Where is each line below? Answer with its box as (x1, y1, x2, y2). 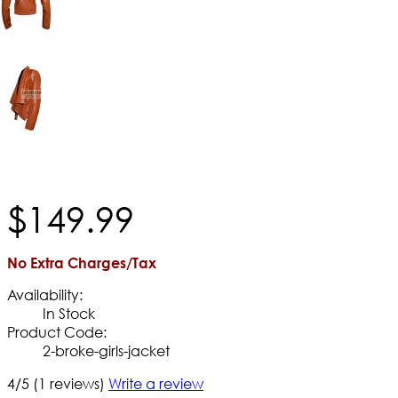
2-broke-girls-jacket (43, 340, 170, 360)
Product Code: (7, 322, 107, 341)
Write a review (108, 373, 203, 393)
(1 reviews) (33, 373, 105, 393)
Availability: (7, 284, 83, 304)
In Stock (43, 303, 95, 322)
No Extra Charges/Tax (7, 253, 156, 271)
